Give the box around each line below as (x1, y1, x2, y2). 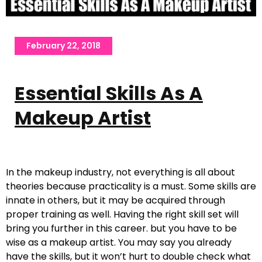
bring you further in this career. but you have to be (6, 222, 237, 236)
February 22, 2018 (26, 40, 101, 52)
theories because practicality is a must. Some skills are (6, 180, 256, 194)
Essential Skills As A (15, 80, 203, 107)
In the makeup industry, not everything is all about (6, 166, 235, 180)
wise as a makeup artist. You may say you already (6, 236, 232, 250)
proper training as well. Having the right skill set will (6, 208, 239, 222)
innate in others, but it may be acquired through (6, 194, 225, 208)
